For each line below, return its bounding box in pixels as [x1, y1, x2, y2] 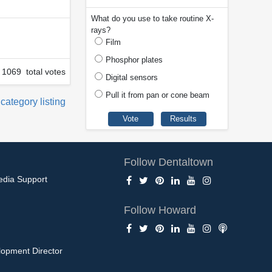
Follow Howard [124, 203, 197, 216]
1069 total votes [2, 66, 66, 76]
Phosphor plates [106, 55, 163, 65]
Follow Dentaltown [124, 155, 214, 168]
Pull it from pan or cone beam [106, 90, 209, 100]
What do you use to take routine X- [91, 14, 214, 24]
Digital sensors [106, 73, 158, 83]
